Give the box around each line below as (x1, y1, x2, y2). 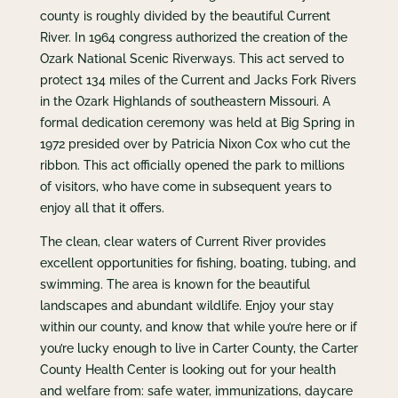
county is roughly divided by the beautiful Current (39, 8, 330, 23)
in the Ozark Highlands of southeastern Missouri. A (39, 93, 330, 108)
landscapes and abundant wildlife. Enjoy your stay (39, 298, 334, 313)
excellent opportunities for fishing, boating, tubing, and (39, 255, 356, 270)
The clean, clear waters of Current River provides (39, 234, 326, 249)
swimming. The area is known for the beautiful (39, 276, 310, 291)
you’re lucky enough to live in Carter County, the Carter (39, 340, 358, 355)
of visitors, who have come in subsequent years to (39, 179, 331, 194)
